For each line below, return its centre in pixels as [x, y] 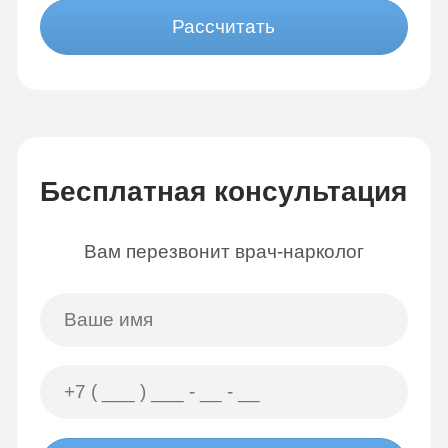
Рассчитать [224, 27]
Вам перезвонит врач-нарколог [223, 251]
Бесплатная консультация [224, 191]
